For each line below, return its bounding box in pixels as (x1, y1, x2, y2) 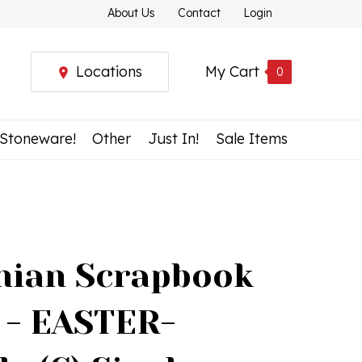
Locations (76, 62, 142, 81)
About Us (107, 6, 155, 20)
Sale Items (215, 129, 288, 148)
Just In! (148, 129, 200, 148)
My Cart (205, 62, 259, 81)
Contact (178, 6, 221, 20)
